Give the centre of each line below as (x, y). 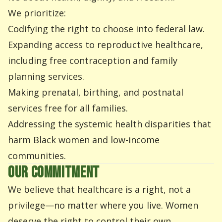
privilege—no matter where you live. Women (103, 205)
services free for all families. (68, 108)
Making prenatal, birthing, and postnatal (96, 92)
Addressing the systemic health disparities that (110, 124)
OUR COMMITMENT (54, 173)
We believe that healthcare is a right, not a (99, 189)
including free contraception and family (93, 60)
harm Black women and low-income (84, 140)
